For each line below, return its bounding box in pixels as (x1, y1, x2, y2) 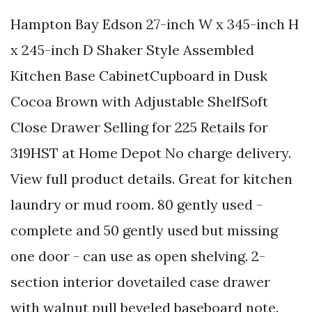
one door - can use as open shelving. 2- (10, 247, 265, 265)
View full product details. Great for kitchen (10, 169, 292, 187)
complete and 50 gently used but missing (10, 221, 278, 239)
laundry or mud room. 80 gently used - (10, 195, 263, 213)
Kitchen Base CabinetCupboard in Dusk (10, 66, 267, 84)
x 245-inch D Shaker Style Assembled (10, 40, 254, 58)
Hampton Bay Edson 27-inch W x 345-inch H (10, 15, 299, 33)
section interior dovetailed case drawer (10, 272, 270, 290)
